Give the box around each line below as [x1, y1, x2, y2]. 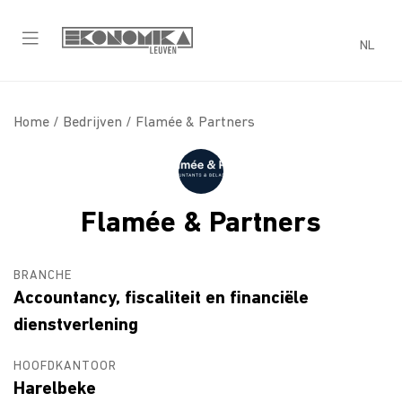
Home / [13, 115, 63, 130]
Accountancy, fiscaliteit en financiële [13, 289, 309, 308]
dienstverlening [13, 316, 138, 335]
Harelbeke [13, 380, 96, 398]
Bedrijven [63, 115, 122, 130]
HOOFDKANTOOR [13, 359, 117, 373]
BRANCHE [13, 268, 72, 283]
